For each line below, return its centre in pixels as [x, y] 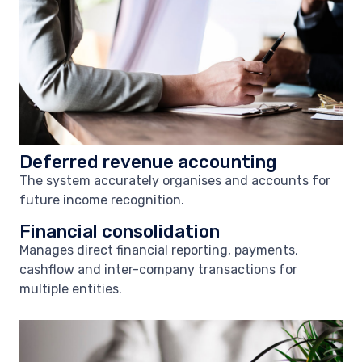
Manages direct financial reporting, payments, [159, 250]
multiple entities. [71, 289]
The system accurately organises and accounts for [175, 181]
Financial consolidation [120, 232]
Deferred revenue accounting [148, 162]
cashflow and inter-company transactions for [158, 269]
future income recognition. [102, 200]
